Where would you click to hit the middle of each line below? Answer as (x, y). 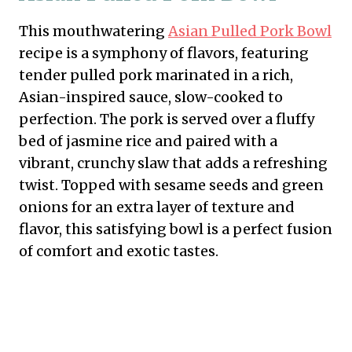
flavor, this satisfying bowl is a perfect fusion (176, 229)
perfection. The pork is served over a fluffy (167, 119)
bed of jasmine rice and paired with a (148, 141)
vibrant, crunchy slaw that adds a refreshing (173, 163)
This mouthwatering (93, 31)
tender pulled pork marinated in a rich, (156, 75)
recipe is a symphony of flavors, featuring (164, 53)
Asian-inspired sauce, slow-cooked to (151, 97)
